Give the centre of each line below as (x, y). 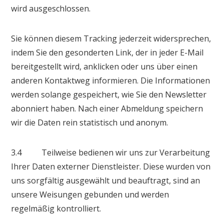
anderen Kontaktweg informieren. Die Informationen (111, 80)
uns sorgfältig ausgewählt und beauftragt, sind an (106, 180)
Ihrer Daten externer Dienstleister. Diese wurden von (111, 166)
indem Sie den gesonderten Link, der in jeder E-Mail (107, 52)
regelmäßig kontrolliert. (56, 208)
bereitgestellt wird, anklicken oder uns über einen (104, 66)
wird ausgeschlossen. (51, 8)
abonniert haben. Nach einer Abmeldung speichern (107, 108)
